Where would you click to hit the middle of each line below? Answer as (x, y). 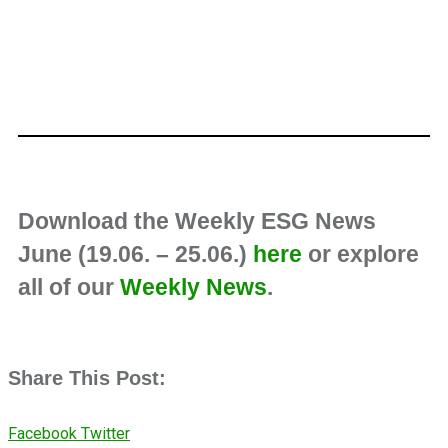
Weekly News (193, 287)
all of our (69, 287)
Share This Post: (87, 378)
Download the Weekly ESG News (197, 221)
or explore (360, 254)
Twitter (105, 434)
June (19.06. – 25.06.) (135, 254)
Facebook (42, 434)
